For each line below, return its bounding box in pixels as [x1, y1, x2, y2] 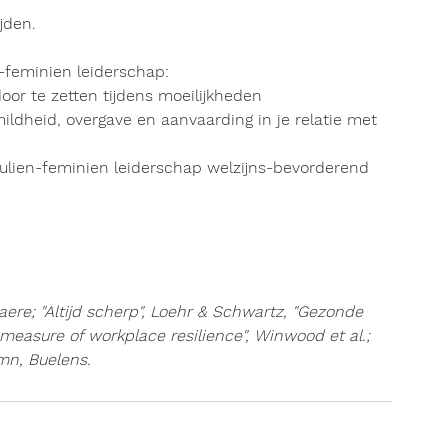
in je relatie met [253, 110, 382, 129]
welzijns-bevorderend [207, 158, 369, 177]
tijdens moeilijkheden [98, 86, 262, 105]
